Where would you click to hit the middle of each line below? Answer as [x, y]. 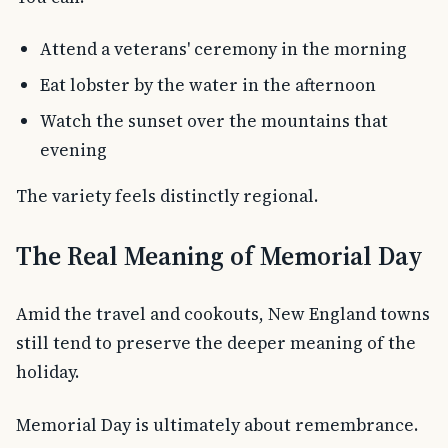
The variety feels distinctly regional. [167, 195]
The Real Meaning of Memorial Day [219, 256]
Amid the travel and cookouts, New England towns [223, 313]
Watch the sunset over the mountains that [213, 120]
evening [73, 149]
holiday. [47, 371]
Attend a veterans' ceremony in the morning [223, 49]
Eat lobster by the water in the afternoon [207, 85]
